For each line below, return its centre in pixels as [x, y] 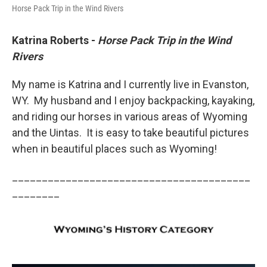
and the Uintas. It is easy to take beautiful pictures [131, 133]
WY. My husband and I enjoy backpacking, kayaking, [133, 101]
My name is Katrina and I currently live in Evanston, [130, 85]
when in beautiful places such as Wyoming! [116, 149]
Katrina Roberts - [55, 41]
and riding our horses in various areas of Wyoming [130, 117]
